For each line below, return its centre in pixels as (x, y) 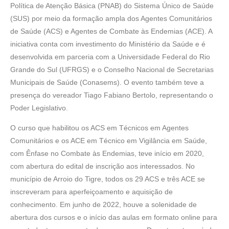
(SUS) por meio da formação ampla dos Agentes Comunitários (111, 18)
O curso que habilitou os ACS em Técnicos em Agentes (99, 128)
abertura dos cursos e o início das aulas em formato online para (114, 217)
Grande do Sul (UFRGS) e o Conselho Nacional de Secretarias (112, 70)
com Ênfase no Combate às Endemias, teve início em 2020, (107, 153)
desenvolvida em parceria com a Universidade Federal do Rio (110, 57)
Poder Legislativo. (39, 108)
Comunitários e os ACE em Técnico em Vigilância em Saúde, (109, 141)
